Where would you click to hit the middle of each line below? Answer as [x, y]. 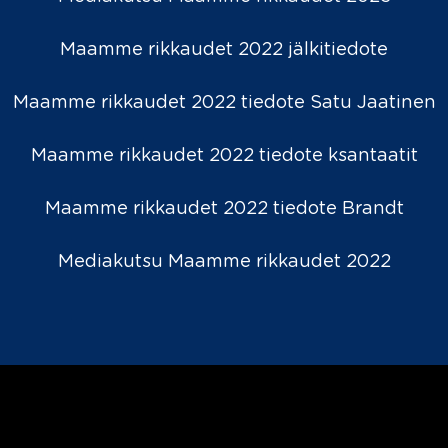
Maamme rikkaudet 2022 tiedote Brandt [224, 209]
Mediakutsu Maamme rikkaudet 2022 [224, 262]
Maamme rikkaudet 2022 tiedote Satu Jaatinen [224, 103]
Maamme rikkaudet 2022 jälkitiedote [224, 50]
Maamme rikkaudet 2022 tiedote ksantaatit [224, 156]
